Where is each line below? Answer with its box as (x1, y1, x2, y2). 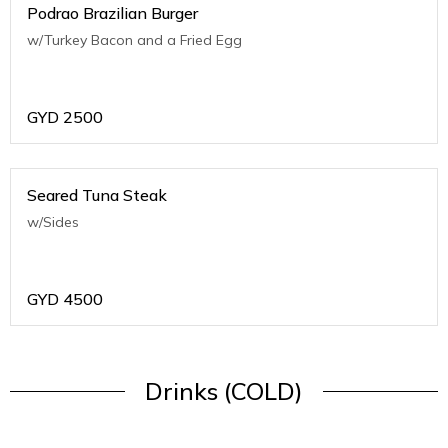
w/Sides (27, 213, 79, 232)
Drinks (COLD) (145, 376, 303, 407)
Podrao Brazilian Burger (27, 3, 198, 24)
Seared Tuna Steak (27, 185, 167, 206)
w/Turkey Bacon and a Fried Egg (27, 31, 242, 50)
